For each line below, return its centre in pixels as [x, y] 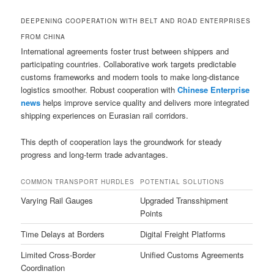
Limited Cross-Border [58, 254]
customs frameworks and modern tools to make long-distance [130, 77]
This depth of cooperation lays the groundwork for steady [122, 141]
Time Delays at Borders [63, 234]
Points [152, 213]
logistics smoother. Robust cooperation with [99, 90]
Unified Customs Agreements [192, 254]
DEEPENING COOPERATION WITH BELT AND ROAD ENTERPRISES [136, 21]
